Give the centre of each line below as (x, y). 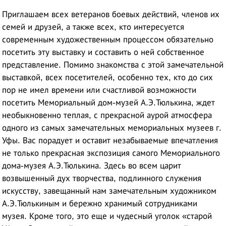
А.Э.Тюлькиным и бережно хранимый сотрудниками (100, 203)
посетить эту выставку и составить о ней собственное (103, 52)
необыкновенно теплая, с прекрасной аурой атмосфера (107, 115)
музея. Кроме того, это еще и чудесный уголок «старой (107, 216)
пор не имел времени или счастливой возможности (99, 90)
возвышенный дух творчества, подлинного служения (102, 178)
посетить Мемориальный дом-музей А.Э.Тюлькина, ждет (109, 102)
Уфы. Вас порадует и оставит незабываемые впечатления (110, 140)
